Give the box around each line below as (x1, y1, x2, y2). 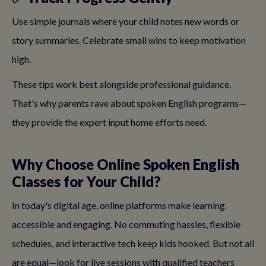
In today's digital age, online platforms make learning (12, 199, 225, 211)
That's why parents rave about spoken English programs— (12, 97, 246, 109)
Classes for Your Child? (12, 173, 160, 190)
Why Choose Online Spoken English (12, 156, 239, 173)
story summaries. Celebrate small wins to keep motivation (12, 34, 246, 46)
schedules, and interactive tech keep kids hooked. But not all (12, 237, 254, 249)
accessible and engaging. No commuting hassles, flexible (12, 218, 240, 230)
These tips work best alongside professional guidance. (12, 78, 231, 90)
